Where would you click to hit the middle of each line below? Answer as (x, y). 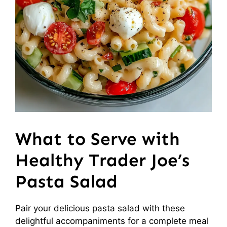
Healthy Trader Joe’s (102, 160)
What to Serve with (98, 139)
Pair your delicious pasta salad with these (100, 208)
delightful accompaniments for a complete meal (112, 221)
